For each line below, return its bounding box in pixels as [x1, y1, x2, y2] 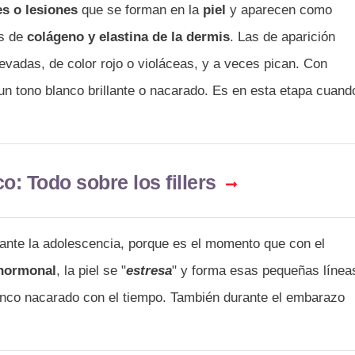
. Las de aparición [230, 29, 335, 44]
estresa [126, 262, 172, 278]
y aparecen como [226, 2, 332, 17]
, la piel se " [56, 262, 126, 278]
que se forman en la [78, 2, 199, 17]
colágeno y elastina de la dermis [27, 29, 230, 44]
